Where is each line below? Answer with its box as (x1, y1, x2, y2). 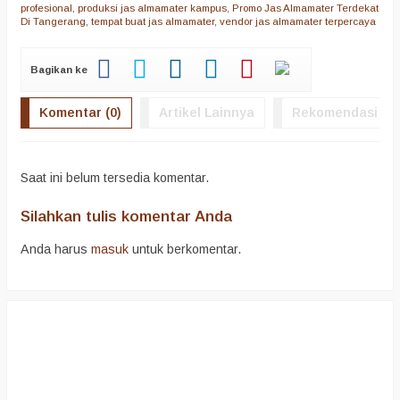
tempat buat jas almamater (91, 16, 214, 28)
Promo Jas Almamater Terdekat (232, 3, 379, 14)
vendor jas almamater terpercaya (220, 16, 376, 28)
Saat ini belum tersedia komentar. (21, 170, 209, 185)
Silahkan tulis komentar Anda (21, 207, 232, 225)
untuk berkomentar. (129, 241, 241, 256)
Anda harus (21, 241, 91, 256)
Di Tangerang (21, 16, 86, 28)
